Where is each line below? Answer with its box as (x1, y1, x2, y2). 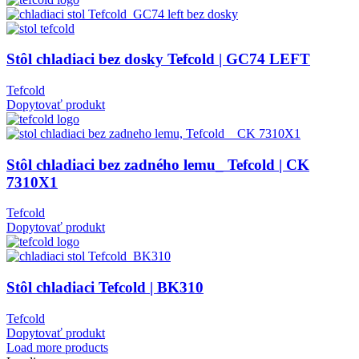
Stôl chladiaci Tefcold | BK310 (6, 279, 204, 296)
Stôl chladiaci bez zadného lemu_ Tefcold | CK (6, 155, 309, 173)
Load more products (6, 340, 108, 354)
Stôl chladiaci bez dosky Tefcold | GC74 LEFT (6, 50, 310, 68)
